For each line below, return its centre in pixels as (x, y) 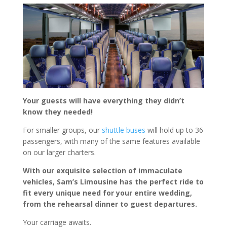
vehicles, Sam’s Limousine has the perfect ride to (113, 182)
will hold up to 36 (174, 130)
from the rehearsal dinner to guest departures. (110, 204)
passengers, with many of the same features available (111, 141)
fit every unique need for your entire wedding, (107, 193)
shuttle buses (123, 130)
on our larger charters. (59, 153)
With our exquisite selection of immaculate (102, 171)
